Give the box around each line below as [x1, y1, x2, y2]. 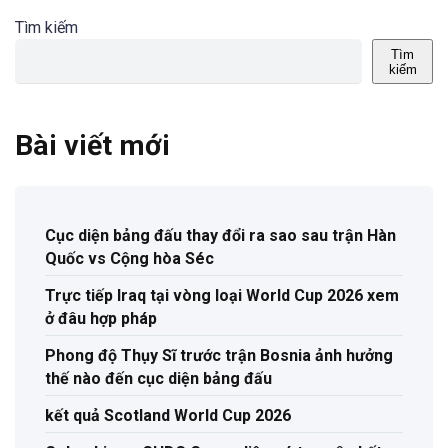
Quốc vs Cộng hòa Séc [45, 249, 214, 269]
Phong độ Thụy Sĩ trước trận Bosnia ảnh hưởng [45, 346, 393, 366]
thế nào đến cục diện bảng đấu [45, 369, 272, 389]
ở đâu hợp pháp [45, 309, 157, 329]
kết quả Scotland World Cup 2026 [45, 406, 291, 426]
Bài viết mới [15, 129, 170, 163]
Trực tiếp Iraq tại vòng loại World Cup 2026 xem [45, 286, 399, 306]
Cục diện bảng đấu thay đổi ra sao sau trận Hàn [45, 226, 396, 246]
